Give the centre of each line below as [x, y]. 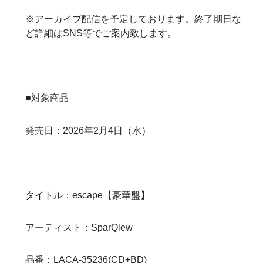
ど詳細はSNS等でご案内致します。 [101, 33]
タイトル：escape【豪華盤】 [88, 195]
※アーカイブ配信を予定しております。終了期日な [134, 19]
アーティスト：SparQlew [79, 227]
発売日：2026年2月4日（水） [88, 130]
